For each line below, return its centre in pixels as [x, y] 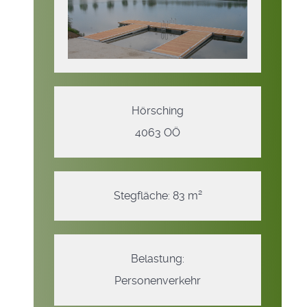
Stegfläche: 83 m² [158, 195]
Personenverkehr [158, 280]
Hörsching [158, 110]
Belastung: [158, 258]
